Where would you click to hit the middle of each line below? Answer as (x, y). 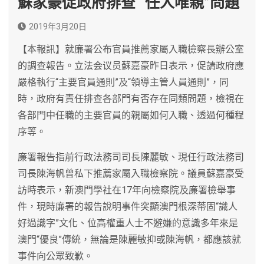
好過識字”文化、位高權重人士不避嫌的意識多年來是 (128, 223)
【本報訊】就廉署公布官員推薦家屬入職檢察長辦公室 (131, 49)
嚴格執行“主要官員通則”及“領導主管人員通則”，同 (123, 82)
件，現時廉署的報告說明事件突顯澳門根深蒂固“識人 (128, 206)
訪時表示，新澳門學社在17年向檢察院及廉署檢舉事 (127, 190)
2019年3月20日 (58, 26)
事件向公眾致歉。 (55, 256)
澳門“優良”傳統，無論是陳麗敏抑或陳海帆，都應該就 (129, 239)
